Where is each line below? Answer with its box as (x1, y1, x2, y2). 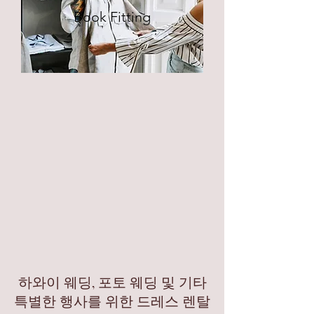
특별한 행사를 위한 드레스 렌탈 (14, 294, 210, 310)
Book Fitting (74, 8, 151, 25)
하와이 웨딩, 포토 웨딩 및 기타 (18, 275, 207, 292)
